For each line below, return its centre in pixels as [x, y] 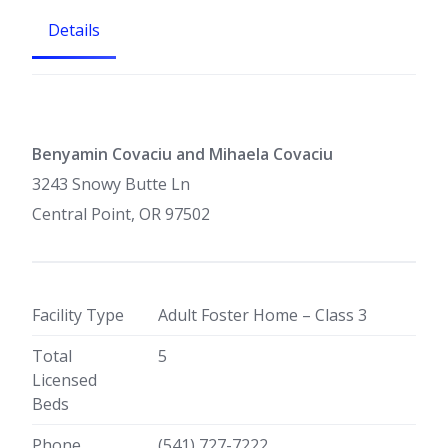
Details [74, 30]
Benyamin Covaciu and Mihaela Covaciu [182, 154]
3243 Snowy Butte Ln [111, 184]
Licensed [64, 380]
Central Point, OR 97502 [121, 214]
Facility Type [78, 315]
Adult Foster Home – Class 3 [262, 315]
